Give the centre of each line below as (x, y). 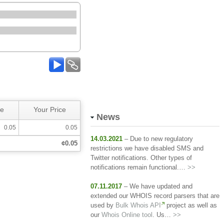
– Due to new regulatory (158, 139)
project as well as (191, 205)
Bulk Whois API (138, 205)
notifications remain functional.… (139, 167)
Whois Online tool (127, 215)
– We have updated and (157, 186)
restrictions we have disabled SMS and (147, 148)
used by (103, 205)
